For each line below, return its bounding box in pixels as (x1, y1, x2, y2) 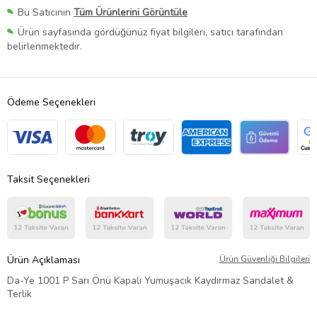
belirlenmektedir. (7, 39, 82, 53)
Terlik (7, 287, 32, 301)
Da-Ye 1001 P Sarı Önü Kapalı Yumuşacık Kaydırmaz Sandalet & (7, 273, 294, 287)
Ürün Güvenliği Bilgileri (219, 253, 310, 265)
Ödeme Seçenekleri (7, 95, 96, 109)
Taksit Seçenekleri (7, 172, 90, 186)
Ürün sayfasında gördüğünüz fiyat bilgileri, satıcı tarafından (18, 25, 283, 39)
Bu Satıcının (18, 5, 74, 19)
